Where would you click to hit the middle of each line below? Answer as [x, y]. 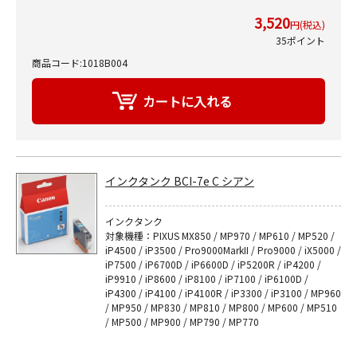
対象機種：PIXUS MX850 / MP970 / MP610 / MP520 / [220, 235]
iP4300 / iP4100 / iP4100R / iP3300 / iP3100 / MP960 [223, 293]
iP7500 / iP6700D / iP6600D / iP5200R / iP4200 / [213, 264]
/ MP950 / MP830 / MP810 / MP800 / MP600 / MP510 [221, 307]
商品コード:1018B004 [80, 63]
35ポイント [300, 40]
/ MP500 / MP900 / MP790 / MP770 [182, 322]
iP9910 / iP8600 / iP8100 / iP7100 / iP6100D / [207, 279]
